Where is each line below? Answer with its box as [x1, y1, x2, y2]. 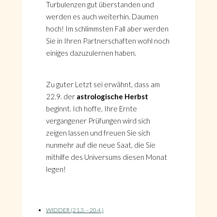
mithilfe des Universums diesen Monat [46, 153, 167, 161]
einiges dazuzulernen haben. [46, 48, 136, 57]
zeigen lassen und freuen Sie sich [46, 128, 150, 137]
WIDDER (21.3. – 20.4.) [46, 206, 104, 214]
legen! [46, 165, 66, 173]
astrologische [76, 92, 123, 101]
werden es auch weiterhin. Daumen [46, 12, 158, 21]
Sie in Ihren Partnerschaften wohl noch [46, 36, 170, 45]
